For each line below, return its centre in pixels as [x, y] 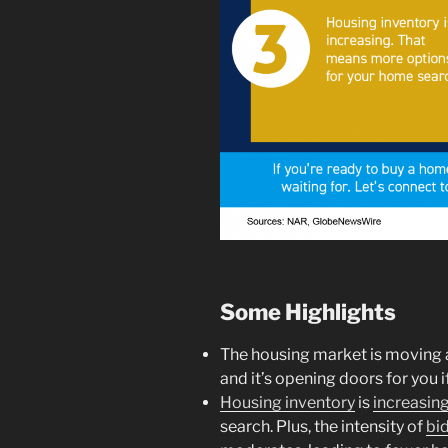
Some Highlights [308, 311]
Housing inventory [287, 403]
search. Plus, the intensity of [323, 427]
